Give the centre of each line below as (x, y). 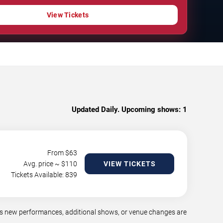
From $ (58, 153)
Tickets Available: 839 (44, 174)
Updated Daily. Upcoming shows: (126, 109)
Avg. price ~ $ (44, 164)
